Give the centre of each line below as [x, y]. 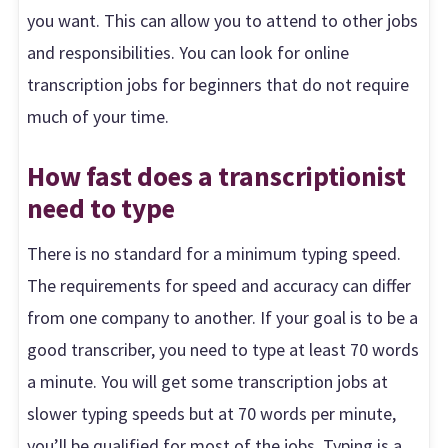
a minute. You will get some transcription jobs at [208, 382]
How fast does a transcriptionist [217, 176]
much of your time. [98, 117]
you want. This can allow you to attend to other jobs [223, 21]
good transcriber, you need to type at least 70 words [223, 350]
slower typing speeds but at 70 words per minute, [212, 414]
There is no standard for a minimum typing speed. [214, 254]
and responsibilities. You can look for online [188, 53]
